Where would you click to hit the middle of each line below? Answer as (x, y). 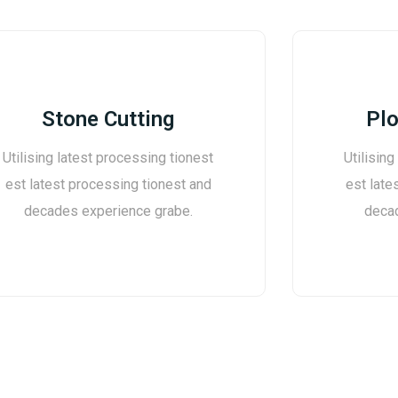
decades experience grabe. (108, 211)
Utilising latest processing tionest (108, 158)
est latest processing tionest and (108, 185)
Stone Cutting (108, 119)
